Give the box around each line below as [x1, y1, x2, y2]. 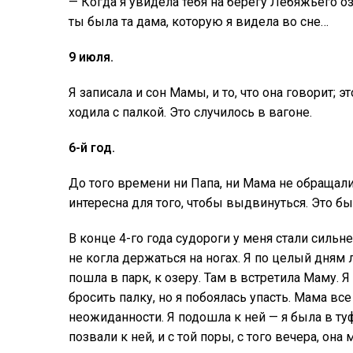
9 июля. [69, 49, 113, 65]
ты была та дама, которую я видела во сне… [69, 13, 329, 29]
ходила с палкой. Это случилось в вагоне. [69, 104, 312, 120]
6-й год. [69, 139, 115, 155]
